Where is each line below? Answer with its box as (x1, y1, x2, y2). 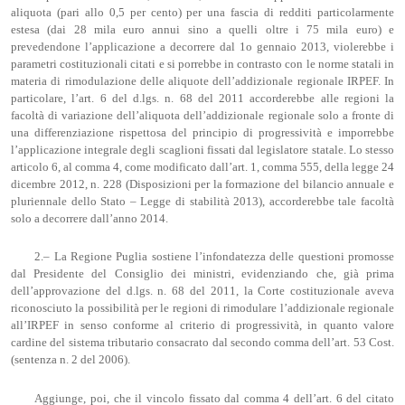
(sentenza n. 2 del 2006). (11, 353, 130, 367)
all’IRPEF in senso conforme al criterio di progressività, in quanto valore (11, 319, 394, 333)
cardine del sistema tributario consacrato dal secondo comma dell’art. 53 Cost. (11, 336, 394, 350)
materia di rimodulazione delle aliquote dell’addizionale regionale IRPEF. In (11, 74, 394, 88)
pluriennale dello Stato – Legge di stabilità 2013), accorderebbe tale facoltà (11, 194, 394, 208)
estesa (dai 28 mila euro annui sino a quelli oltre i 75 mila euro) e (11, 23, 394, 36)
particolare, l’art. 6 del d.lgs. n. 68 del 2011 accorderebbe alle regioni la (11, 91, 394, 105)
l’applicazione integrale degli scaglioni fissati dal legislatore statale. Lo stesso (11, 143, 394, 156)
